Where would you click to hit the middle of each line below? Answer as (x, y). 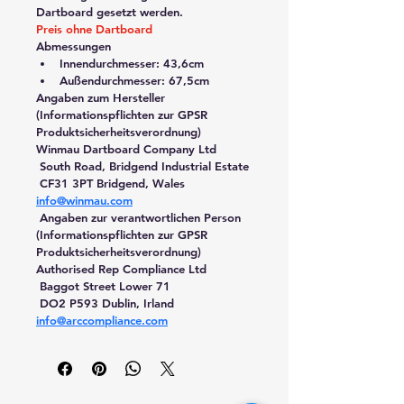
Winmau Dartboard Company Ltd (126, 148)
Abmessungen (73, 46)
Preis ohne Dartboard (94, 28)
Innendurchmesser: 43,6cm (132, 63)
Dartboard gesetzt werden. (110, 11)
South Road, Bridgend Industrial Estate (144, 165)
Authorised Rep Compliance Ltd (121, 268)
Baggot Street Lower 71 (105, 285)
